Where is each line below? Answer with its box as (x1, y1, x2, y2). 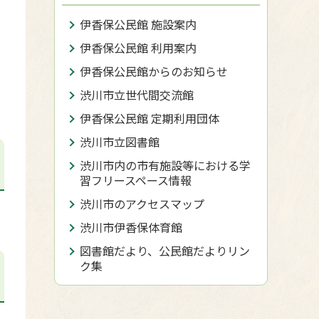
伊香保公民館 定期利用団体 (80, 110, 219, 127)
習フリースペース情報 (80, 172, 192, 189)
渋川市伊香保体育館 (80, 219, 182, 236)
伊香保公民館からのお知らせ (80, 63, 228, 80)
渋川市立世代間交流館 (80, 86, 194, 103)
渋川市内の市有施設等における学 (80, 157, 251, 174)
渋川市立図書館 (80, 133, 159, 150)
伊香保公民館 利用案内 (80, 39, 197, 56)
